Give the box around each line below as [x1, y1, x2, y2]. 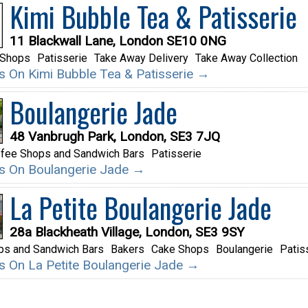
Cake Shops [151, 243, 209, 256]
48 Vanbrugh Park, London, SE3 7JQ [9, 129, 220, 145]
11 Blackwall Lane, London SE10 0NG [9, 33, 226, 49]
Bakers [110, 243, 144, 256]
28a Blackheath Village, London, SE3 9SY [9, 224, 245, 241]
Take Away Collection [195, 52, 298, 65]
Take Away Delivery [93, 52, 188, 65]
